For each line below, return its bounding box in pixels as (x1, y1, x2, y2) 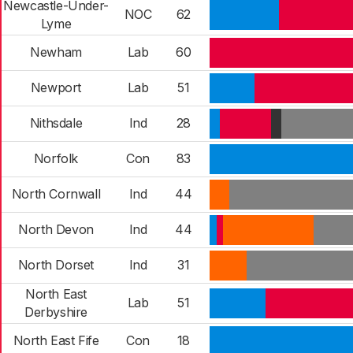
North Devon (18, 221, 94, 237)
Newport (30, 80, 82, 95)
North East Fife (13, 333, 99, 348)
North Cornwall (11, 186, 101, 202)
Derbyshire (24, 304, 87, 320)
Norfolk (33, 150, 79, 166)
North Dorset (17, 257, 95, 273)
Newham (30, 44, 82, 60)
